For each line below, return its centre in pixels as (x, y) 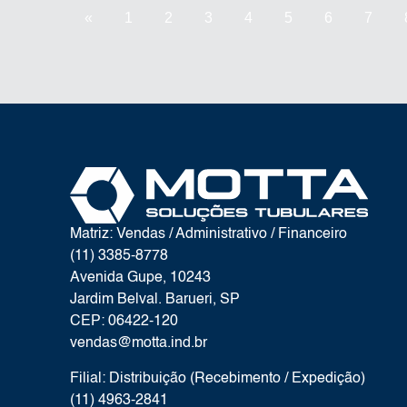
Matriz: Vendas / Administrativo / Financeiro (209, 235)
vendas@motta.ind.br (139, 344)
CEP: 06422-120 (124, 322)
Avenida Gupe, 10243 (141, 278)
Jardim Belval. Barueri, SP (155, 300)
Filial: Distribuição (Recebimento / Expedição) (218, 378)
